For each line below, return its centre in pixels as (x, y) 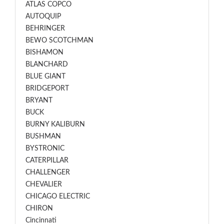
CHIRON (39, 208)
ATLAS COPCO (48, 4)
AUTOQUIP (43, 16)
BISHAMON (44, 52)
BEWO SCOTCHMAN (59, 40)
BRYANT (39, 100)
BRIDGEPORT (47, 88)
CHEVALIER (44, 184)
